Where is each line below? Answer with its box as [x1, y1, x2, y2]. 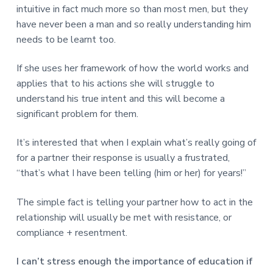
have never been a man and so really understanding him [16, 18, 251, 32]
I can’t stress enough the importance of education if [16, 254, 252, 268]
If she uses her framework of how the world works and [16, 62, 249, 76]
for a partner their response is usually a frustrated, [16, 151, 230, 165]
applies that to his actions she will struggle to [16, 77, 214, 91]
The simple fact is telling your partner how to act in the [16, 195, 253, 209]
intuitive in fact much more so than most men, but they [16, 2, 248, 16]
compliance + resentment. [16, 225, 127, 239]
